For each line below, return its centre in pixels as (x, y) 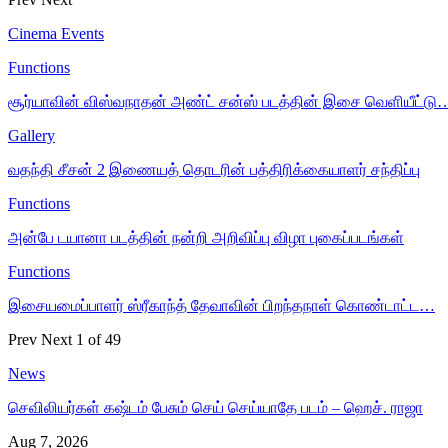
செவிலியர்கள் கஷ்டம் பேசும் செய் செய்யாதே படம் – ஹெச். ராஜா (215, 407)
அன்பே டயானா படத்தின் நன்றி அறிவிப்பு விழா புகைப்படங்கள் (206, 237)
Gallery (31, 135)
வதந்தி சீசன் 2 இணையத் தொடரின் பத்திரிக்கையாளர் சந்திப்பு (214, 169)
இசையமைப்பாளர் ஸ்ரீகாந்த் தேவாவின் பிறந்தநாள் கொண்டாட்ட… (221, 305)
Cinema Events (56, 33)
